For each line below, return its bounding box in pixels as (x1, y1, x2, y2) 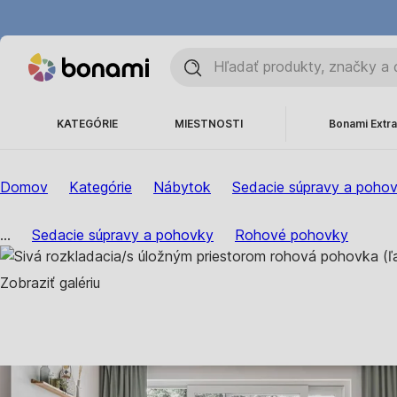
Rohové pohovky (235, 226, 348, 244)
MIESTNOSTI (175, 117, 243, 130)
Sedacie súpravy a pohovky (32, 226, 214, 244)
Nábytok (153, 178, 211, 196)
